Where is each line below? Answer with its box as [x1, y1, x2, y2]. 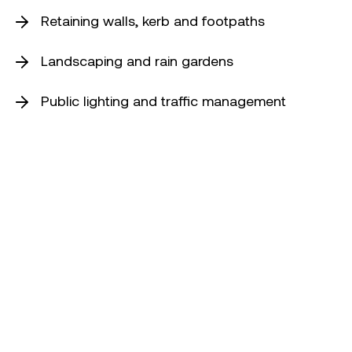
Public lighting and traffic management [41, 93, 286, 109]
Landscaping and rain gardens [41, 53, 233, 69]
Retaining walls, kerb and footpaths [41, 13, 265, 29]
